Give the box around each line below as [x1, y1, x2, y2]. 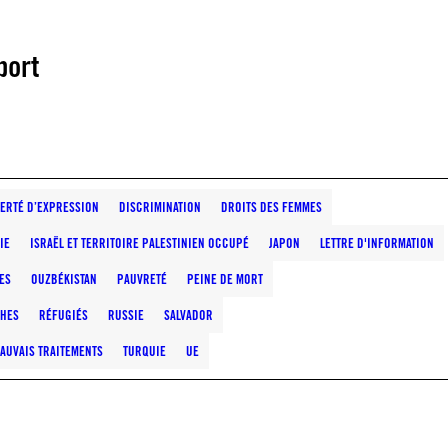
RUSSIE [108, 307, 144, 323]
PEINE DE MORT [187, 271, 263, 287]
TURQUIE [123, 343, 166, 359]
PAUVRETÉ [117, 271, 167, 287]
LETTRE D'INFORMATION [320, 235, 434, 251]
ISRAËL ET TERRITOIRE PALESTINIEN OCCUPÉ [30, 235, 249, 251]
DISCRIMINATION [119, 199, 201, 215]
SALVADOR [164, 307, 213, 323]
